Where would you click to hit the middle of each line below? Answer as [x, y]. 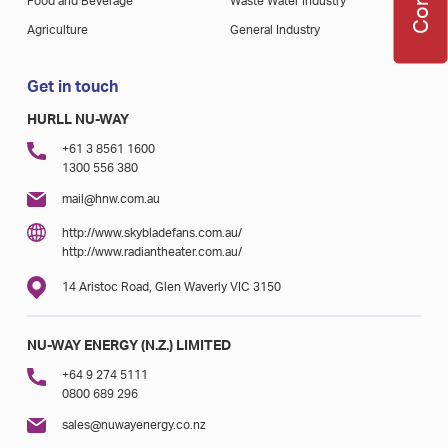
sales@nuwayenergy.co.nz [134, 425]
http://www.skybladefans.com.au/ [152, 233]
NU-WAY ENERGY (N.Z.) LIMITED [129, 346]
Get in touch [73, 87]
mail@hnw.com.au [111, 199]
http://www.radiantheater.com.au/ [152, 252]
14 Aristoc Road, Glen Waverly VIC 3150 [172, 287]
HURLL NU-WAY [78, 120]
